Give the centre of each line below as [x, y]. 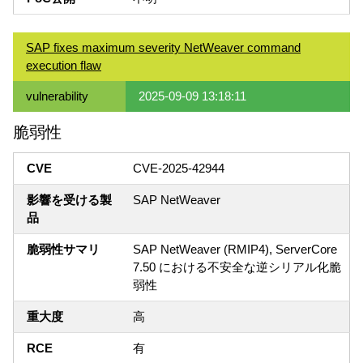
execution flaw [64, 66]
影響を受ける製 [69, 200]
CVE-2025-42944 [179, 169]
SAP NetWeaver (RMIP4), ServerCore [235, 250]
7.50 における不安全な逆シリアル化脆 [237, 267]
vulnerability [57, 96]
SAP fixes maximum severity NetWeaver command [163, 48]
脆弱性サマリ [63, 250]
